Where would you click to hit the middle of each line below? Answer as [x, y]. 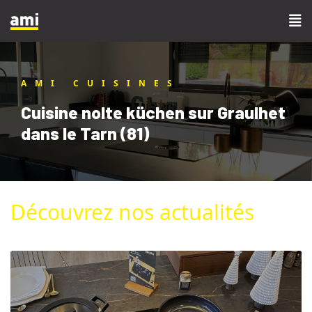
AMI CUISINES [101, 83]
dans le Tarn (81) [85, 133]
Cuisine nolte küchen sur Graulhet [153, 112]
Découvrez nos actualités [132, 212]
